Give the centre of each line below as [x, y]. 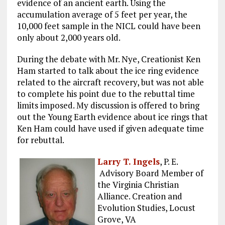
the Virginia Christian [138, 184]
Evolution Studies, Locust [146, 207]
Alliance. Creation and [140, 196]
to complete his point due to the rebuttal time [106, 93]
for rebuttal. [40, 140]
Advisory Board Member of [150, 173]
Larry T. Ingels [128, 161]
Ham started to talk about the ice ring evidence [108, 70]
